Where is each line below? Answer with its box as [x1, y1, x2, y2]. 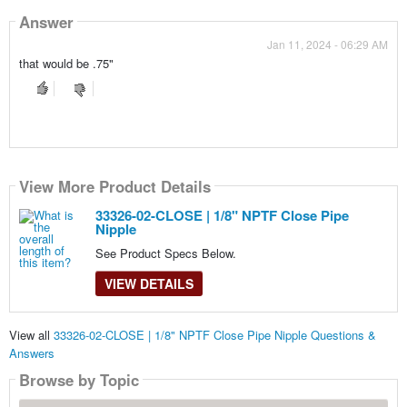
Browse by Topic [18, 368, 139, 391]
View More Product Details [18, 174, 211, 197]
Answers [8, 344, 55, 362]
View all [8, 326, 54, 344]
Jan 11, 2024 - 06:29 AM [267, 36, 389, 53]
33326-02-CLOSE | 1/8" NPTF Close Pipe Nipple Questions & [53, 326, 376, 344]
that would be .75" [18, 55, 114, 73]
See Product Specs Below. [94, 244, 236, 263]
